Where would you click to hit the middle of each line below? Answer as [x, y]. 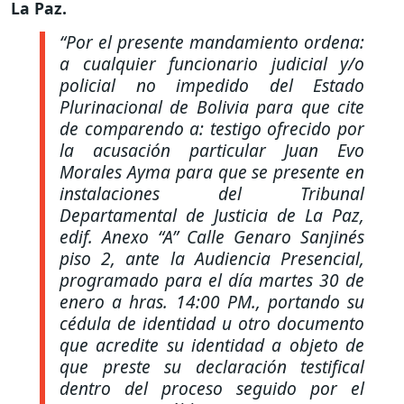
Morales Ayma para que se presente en [212, 172]
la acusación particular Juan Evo [212, 151]
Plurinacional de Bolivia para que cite [212, 107]
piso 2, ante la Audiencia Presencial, [212, 259]
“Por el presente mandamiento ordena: [212, 42]
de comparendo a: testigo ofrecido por [212, 129]
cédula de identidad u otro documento [212, 324]
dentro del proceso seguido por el [212, 389]
